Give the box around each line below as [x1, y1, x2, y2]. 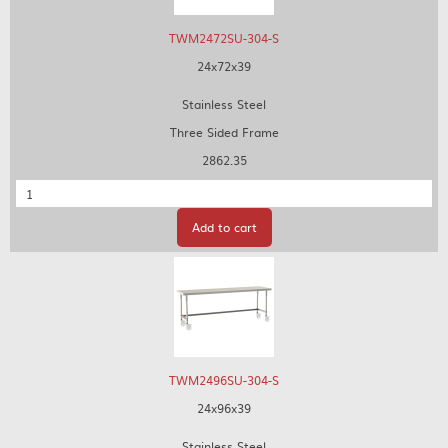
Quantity [15, 179, 65, 197]
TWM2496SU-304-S [169, 371, 279, 389]
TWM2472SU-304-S [169, 29, 279, 47]
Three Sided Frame [169, 123, 279, 141]
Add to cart [191, 218, 257, 236]
